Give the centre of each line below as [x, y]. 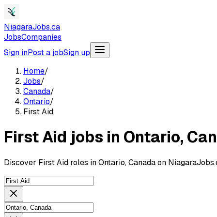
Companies [41, 37]
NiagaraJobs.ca [32, 27]
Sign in [16, 53]
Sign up [77, 53]
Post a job [46, 53]
